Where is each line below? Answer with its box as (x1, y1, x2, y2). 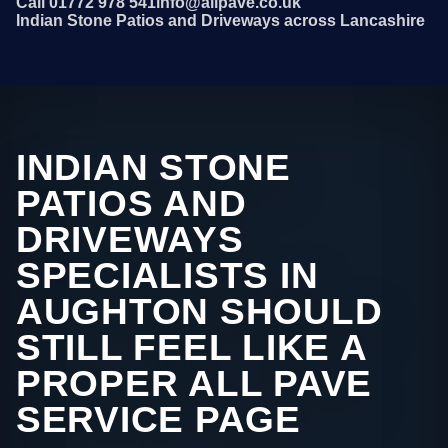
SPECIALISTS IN (16, 255, 319, 297)
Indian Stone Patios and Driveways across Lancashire (16, 12, 425, 30)
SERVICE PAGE (16, 399, 301, 441)
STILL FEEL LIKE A (16, 327, 367, 369)
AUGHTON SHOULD (16, 291, 383, 333)
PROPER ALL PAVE (16, 363, 373, 405)
